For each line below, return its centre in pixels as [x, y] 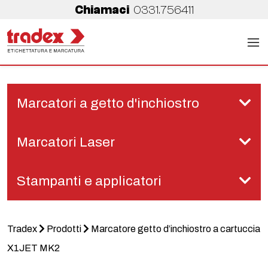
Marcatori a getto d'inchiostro [108, 103]
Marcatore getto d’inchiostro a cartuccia [176, 229]
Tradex [22, 229]
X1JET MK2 [33, 248]
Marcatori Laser [66, 142]
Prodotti [64, 229]
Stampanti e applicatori [89, 181]
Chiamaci [103, 10]
